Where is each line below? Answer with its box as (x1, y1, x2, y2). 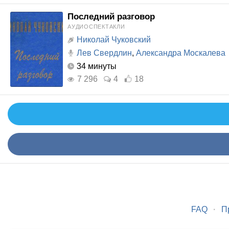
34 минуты (77, 62, 117, 71)
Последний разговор (67, 12, 155, 21)
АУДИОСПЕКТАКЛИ (67, 24, 125, 30)
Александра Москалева (136, 49, 225, 57)
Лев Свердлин (77, 49, 132, 57)
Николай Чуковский (77, 35, 151, 44)
